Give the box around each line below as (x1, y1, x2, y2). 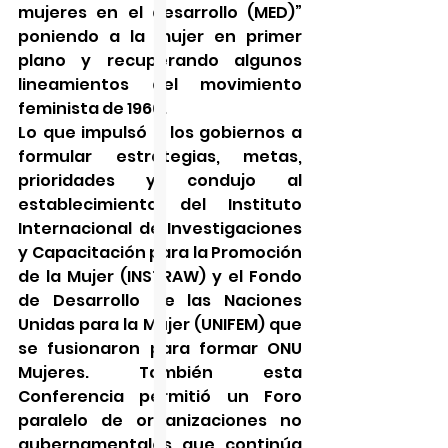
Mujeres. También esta (18, 360, 302, 384)
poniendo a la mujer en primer (18, 24, 302, 48)
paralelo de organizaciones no (18, 408, 302, 432)
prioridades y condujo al (18, 168, 302, 192)
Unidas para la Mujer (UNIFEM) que (18, 312, 302, 336)
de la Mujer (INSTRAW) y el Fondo (18, 264, 302, 288)
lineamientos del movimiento (18, 72, 302, 96)
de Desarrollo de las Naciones (18, 288, 302, 312)
